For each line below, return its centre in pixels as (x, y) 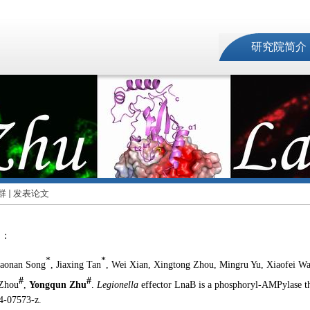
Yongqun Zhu (57, 284)
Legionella (117, 284)
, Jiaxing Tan (75, 265)
